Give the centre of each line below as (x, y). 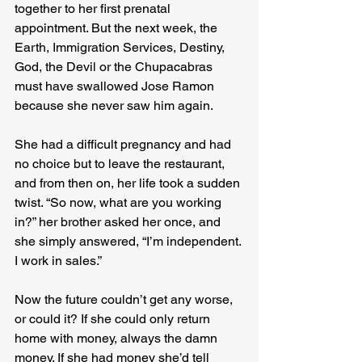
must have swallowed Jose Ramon (116, 86)
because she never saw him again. (116, 106)
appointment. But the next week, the (118, 28)
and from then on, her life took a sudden (129, 183)
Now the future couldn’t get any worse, (125, 300)
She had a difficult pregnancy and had (124, 145)
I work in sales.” (60, 261)
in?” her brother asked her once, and (119, 222)
